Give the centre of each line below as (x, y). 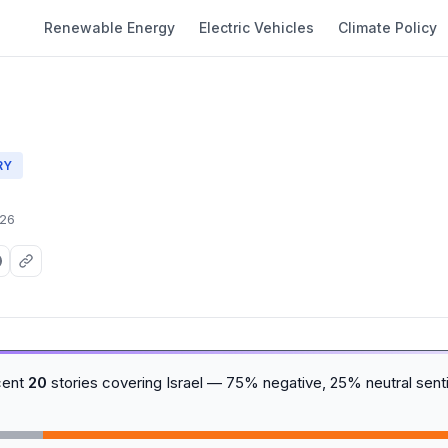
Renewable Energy (109, 27)
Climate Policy (387, 27)
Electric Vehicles (256, 27)
